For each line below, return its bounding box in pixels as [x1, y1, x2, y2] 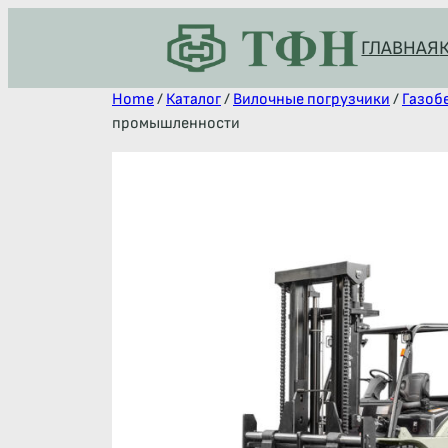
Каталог [166, 90, 221, 109]
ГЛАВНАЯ [361, 36, 440, 60]
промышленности [112, 114, 240, 133]
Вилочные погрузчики [233, 90, 390, 109]
